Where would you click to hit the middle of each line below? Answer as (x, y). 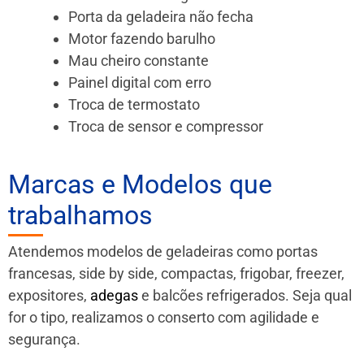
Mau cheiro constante (139, 60)
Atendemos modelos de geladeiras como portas (163, 251)
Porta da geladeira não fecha (161, 16)
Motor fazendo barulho (142, 38)
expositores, (49, 295)
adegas (114, 295)
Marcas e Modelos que (140, 184)
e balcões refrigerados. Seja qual (245, 295)
